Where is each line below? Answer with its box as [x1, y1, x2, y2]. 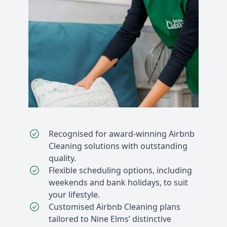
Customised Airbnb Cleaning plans [49, 201, 180, 212]
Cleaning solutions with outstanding [49, 140, 187, 152]
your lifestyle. [49, 188, 100, 200]
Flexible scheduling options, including [49, 164, 192, 176]
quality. [49, 152, 76, 164]
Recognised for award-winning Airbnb [49, 128, 195, 139]
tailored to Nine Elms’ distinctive [49, 213, 171, 224]
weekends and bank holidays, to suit [49, 176, 188, 188]
